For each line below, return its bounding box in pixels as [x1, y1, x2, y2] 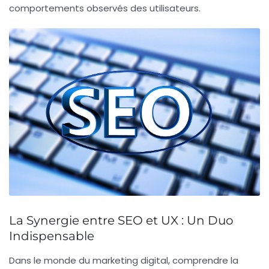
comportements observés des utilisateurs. [9, 2, 201, 15]
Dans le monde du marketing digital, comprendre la [9, 253, 238, 267]
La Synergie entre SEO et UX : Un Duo [9, 213, 234, 228]
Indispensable [9, 228, 94, 243]
